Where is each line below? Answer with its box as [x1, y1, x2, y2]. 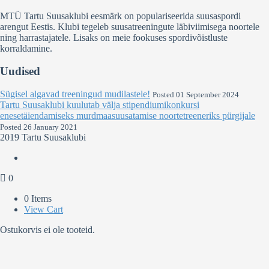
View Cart [24, 204, 63, 215]
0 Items [24, 193, 52, 204]
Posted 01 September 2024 [153, 91, 239, 100]
